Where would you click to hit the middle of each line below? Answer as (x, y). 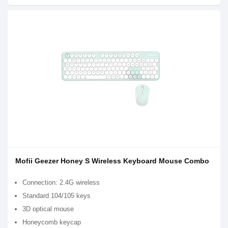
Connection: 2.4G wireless (61, 182)
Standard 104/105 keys (56, 196)
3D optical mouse (48, 209)
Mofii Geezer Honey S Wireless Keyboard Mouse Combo (112, 161)
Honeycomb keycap (52, 222)
